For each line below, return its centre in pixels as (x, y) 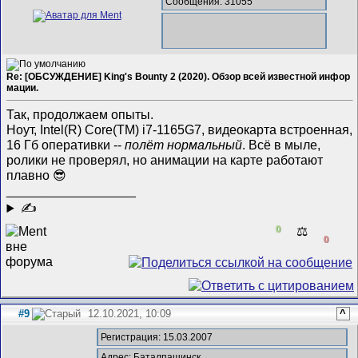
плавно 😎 (37, 175)
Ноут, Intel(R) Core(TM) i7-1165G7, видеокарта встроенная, (180, 130)
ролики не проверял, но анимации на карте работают (165, 160)
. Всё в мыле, (282, 145)
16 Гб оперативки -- (66, 145)
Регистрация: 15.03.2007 (156, 337)
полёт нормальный (184, 145)
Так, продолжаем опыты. (80, 115)
